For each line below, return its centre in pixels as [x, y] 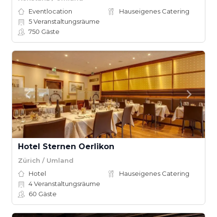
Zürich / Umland [46, 160]
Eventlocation [50, 11]
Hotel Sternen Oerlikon [66, 147]
